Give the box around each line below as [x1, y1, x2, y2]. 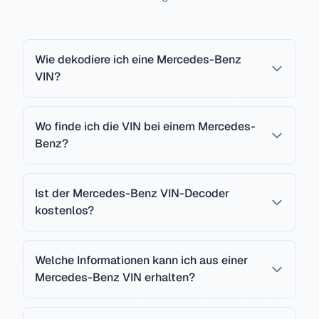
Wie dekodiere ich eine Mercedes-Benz [35, 52, 241, 67]
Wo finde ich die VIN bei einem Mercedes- [35, 119, 256, 134]
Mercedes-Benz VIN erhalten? [35, 270, 195, 285]
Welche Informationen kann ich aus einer [35, 253, 248, 268]
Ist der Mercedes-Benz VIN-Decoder [35, 186, 229, 201]
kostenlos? [35, 203, 94, 218]
